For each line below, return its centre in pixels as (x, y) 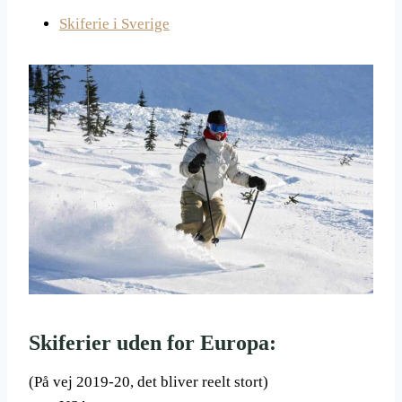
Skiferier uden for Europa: (153, 343)
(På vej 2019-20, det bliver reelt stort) (149, 382)
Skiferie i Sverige (114, 24)
